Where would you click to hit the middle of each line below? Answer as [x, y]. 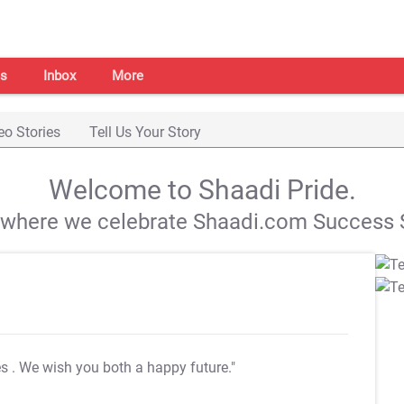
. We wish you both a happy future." [124, 367]
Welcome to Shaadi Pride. [202, 190]
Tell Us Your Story [145, 132]
